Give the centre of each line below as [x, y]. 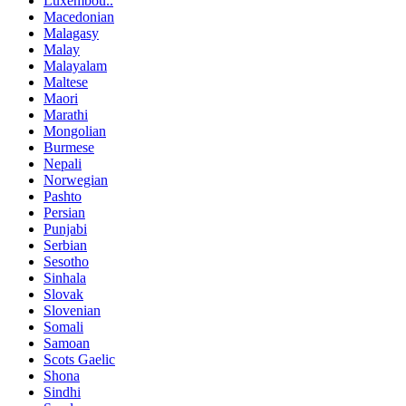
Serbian [65, 245]
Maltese [66, 82]
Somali [63, 326]
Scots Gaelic [79, 359]
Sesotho [66, 261]
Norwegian [76, 179]
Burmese [69, 147]
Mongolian [75, 130]
